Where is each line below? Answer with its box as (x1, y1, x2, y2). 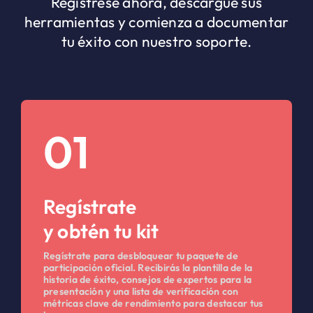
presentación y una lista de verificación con (43, 284, 239, 298)
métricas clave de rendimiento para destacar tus (43, 296, 263, 310)
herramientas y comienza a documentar (24, 12, 289, 31)
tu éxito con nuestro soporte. (61, 31, 252, 50)
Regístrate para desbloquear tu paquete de (43, 249, 238, 262)
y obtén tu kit (43, 218, 159, 243)
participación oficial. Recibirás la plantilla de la (43, 261, 253, 274)
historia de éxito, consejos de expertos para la (43, 272, 252, 286)
